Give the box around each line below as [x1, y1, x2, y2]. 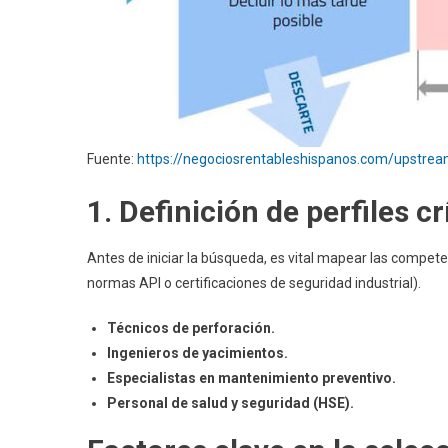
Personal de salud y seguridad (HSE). [107, 394, 354, 411]
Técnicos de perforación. [107, 319, 275, 336]
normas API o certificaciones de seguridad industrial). [87, 274, 421, 291]
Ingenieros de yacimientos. [107, 344, 288, 361]
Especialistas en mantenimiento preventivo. [107, 369, 396, 386]
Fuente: [87, 150, 137, 167]
